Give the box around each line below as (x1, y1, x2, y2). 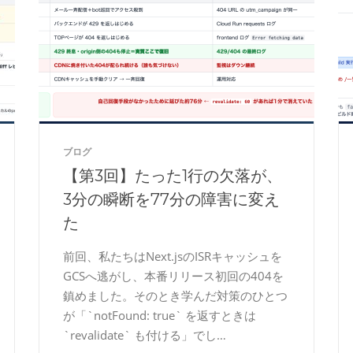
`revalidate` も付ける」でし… (63, 327, 226, 343)
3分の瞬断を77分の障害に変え (63, 190, 280, 209)
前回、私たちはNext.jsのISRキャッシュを (63, 248, 282, 264)
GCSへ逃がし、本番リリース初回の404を (63, 268, 284, 284)
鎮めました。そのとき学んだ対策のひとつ (63, 288, 288, 303)
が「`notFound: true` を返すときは (63, 307, 256, 323)
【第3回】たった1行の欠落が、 (63, 166, 282, 185)
